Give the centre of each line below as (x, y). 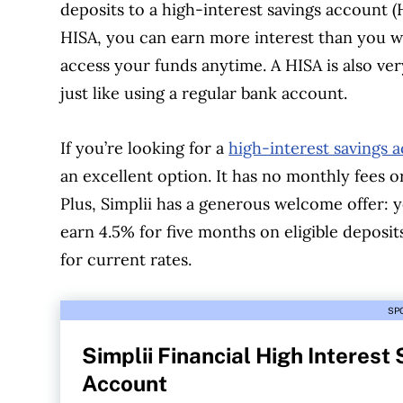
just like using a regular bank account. (204, 93)
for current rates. (126, 259)
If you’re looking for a (145, 148)
